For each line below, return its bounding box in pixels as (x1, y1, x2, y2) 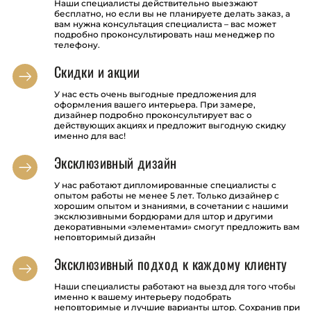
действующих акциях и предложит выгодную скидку (53, 120, 286, 131)
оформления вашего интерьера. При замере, (53, 99, 255, 110)
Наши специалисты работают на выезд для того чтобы (53, 281, 296, 292)
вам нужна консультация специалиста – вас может (53, 19, 276, 30)
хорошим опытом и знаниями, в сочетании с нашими (53, 201, 288, 212)
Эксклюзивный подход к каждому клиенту (53, 253, 287, 275)
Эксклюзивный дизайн (53, 152, 177, 174)
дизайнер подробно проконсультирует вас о (53, 110, 252, 121)
